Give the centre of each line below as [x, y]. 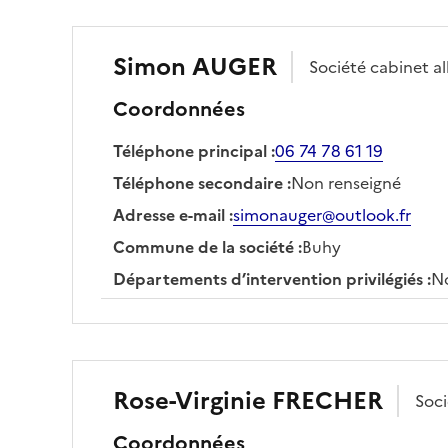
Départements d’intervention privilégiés [268, 278]
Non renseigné [346, 182]
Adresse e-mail [169, 214]
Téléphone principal [190, 150]
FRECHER [327, 400]
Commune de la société [203, 246]
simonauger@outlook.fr [322, 214]
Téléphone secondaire [198, 182]
